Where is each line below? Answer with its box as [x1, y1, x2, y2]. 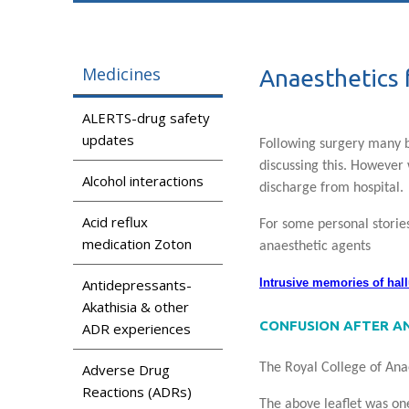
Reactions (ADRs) [82, 382, 192, 401]
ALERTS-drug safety [82, 108, 210, 127]
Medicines [82, 62, 161, 85]
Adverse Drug [82, 360, 170, 379]
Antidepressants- [82, 275, 192, 294]
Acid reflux [82, 212, 148, 231]
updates [82, 130, 134, 149]
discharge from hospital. [259, 180, 404, 195]
